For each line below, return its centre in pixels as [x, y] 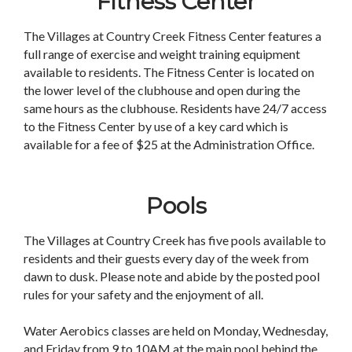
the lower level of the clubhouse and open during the [162, 90]
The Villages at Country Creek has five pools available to [175, 240]
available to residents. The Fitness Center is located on [169, 72]
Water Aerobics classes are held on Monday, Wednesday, [176, 330]
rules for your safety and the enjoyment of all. [145, 294]
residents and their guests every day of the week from [166, 258]
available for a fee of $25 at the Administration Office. [169, 144]
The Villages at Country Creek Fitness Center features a [172, 36]
